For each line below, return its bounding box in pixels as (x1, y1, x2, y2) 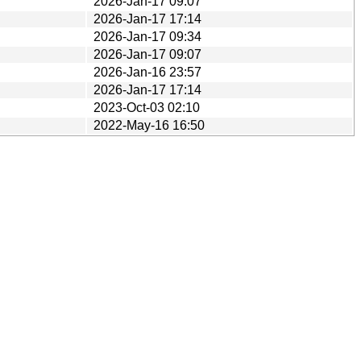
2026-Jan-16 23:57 (93, 64, 201, 79)
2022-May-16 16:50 (93, 118, 205, 132)
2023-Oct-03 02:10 (93, 100, 200, 114)
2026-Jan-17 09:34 (93, 29, 201, 44)
